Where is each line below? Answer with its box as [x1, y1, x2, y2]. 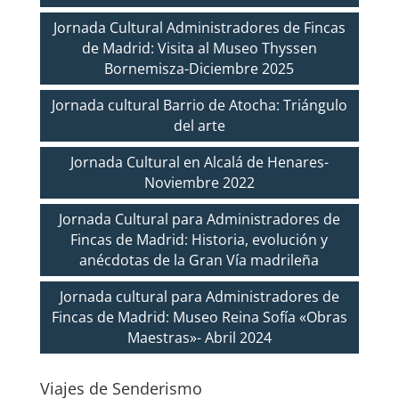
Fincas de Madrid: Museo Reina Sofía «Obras [51, 306, 347, 327]
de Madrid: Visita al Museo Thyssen [81, 37, 317, 58]
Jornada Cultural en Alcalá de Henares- [69, 151, 329, 172]
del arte [173, 115, 225, 135]
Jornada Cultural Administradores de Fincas [53, 17, 346, 37]
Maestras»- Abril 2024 [126, 327, 272, 347]
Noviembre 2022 [143, 172, 255, 192]
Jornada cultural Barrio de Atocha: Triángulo [51, 94, 347, 115]
